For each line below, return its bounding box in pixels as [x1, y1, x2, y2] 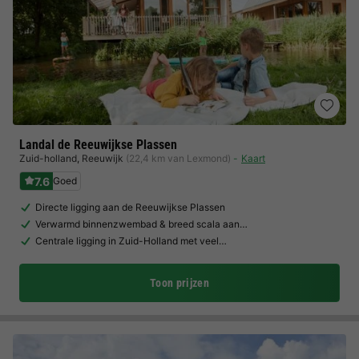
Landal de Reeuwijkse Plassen [19, 137, 177, 152]
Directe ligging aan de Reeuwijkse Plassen [35, 201, 225, 213]
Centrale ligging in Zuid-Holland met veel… [35, 235, 227, 247]
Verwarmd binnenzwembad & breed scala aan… [35, 218, 248, 230]
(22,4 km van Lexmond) [126, 152, 231, 164]
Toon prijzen [149, 276, 210, 289]
